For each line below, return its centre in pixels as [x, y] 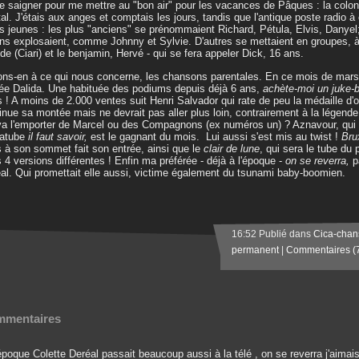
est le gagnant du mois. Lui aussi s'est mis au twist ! [214, 137]
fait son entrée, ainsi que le [139, 149]
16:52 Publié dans [272, 234]
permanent [255, 250]
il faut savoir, [58, 137]
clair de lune [232, 149]
